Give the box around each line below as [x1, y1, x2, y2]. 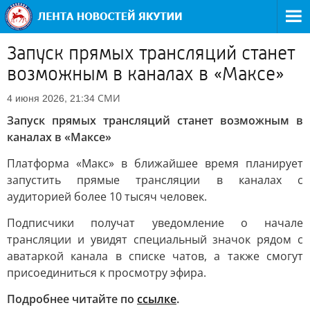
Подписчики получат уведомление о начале [7, 215, 303, 230]
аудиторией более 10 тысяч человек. [7, 189, 207, 204]
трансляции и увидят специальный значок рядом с [7, 232, 303, 247]
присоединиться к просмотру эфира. [7, 265, 206, 280]
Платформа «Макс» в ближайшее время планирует [7, 156, 303, 171]
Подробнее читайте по [7, 291, 137, 307]
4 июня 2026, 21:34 [7, 93, 95, 104]
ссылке [137, 291, 176, 307]
